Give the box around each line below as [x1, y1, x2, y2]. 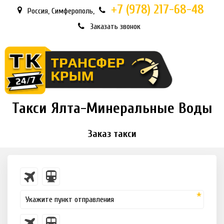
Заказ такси [87, 128, 136, 140]
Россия [27, 6, 48, 15]
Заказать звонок [90, 22, 140, 31]
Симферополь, [51, 6, 94, 15]
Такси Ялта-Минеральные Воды [11, 99, 212, 117]
